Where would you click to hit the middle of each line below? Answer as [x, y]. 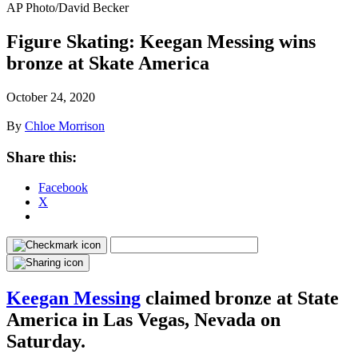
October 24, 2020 [51, 97]
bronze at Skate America [108, 63]
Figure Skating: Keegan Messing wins [161, 41]
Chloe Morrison [65, 125]
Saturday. [46, 342]
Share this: [42, 157]
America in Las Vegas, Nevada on [143, 320]
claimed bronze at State [240, 298]
